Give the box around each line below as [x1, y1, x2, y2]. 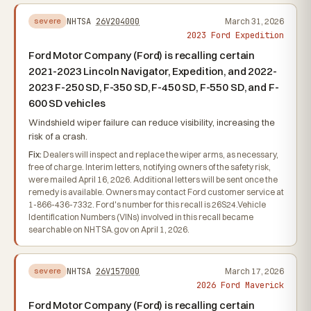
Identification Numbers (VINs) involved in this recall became [28, 212, 253, 222]
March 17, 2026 [225, 265, 284, 276]
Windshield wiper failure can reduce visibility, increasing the [28, 117, 275, 128]
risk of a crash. [28, 131, 87, 142]
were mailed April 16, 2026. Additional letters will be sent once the [28, 174, 278, 185]
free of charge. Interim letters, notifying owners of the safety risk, [28, 162, 271, 172]
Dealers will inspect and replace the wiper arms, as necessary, [42, 149, 278, 160]
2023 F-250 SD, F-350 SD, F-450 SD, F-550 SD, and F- [28, 81, 279, 94]
